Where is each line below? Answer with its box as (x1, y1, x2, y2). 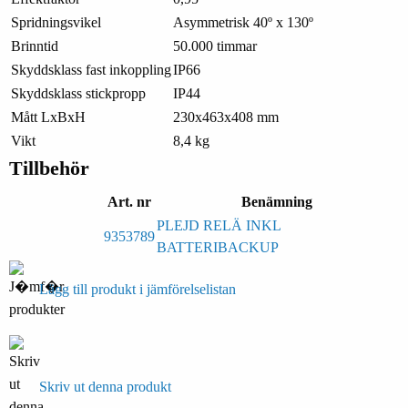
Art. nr (107, 193, 151, 209)
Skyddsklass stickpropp (11, 85, 146, 101)
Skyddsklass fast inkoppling (11, 61, 171, 77)
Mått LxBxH (11, 108, 86, 125)
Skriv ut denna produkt (39, 378, 171, 394)
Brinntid (11, 37, 58, 54)
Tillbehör (9, 156, 89, 179)
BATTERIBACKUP (157, 239, 279, 255)
